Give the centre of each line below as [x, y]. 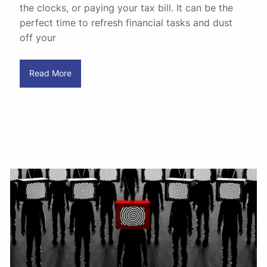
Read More [50, 74]
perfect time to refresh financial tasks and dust [126, 22]
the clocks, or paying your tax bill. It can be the [127, 7]
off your [38, 37]
